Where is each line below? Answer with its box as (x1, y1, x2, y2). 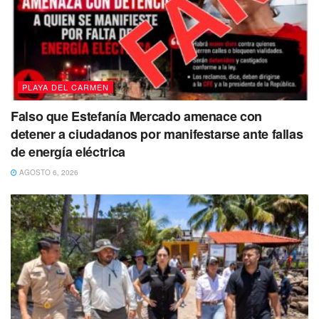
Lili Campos (44, 27, 98, 40)
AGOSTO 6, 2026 (17, 167, 78, 178)
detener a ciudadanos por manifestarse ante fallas (11, 125, 303, 144)
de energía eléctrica (11, 142, 125, 162)
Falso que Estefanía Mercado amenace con (11, 107, 262, 126)
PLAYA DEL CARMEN (22, 81, 109, 93)
